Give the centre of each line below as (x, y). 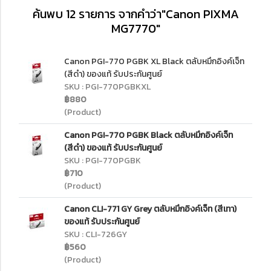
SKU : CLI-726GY (96, 234)
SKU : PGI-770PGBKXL (107, 87)
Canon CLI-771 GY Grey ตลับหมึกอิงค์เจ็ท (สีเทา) (150, 209)
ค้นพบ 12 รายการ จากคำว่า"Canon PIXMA (135, 14)
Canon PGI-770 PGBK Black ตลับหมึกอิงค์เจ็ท (149, 135)
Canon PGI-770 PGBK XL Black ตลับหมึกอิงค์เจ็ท (154, 61)
